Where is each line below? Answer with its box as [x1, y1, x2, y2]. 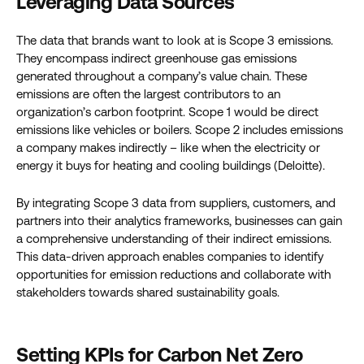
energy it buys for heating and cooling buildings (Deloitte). [16, 158, 325, 172]
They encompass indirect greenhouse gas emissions [16, 51, 297, 65]
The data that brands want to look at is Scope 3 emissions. [16, 33, 333, 47]
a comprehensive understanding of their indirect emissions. [16, 232, 331, 245]
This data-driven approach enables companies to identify [16, 249, 323, 263]
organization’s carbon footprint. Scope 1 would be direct [16, 105, 318, 119]
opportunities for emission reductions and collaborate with [16, 267, 331, 281]
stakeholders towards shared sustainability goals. [16, 285, 279, 299]
